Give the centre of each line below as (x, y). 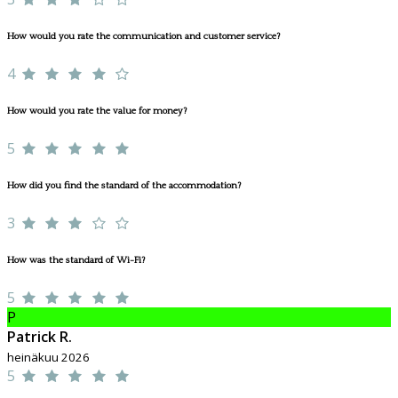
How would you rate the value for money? (97, 111)
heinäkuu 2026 (48, 357)
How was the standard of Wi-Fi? (76, 260)
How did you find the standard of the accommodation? (124, 185)
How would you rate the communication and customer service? (143, 37)
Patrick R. (40, 336)
